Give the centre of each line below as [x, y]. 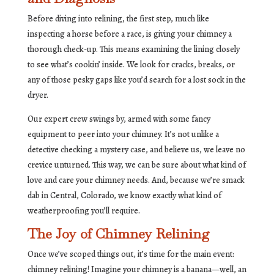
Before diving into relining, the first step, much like [118, 19]
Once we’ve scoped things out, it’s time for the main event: [131, 254]
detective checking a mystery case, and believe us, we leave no [136, 150]
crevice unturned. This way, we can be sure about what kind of [136, 165]
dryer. [38, 95]
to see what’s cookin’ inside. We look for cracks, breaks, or [131, 65]
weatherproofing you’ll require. [83, 211]
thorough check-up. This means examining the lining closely [133, 50]
